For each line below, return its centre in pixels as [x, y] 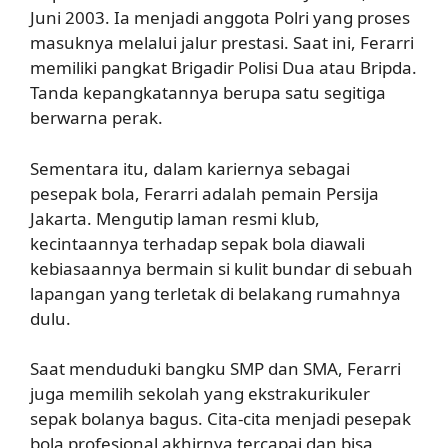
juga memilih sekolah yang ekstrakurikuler [200, 393]
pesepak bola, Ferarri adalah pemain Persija [204, 193]
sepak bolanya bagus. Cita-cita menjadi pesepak [220, 418]
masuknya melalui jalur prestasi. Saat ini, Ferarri [222, 42]
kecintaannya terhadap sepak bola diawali [197, 243]
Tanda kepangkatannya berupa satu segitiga [208, 92]
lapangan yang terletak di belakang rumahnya [215, 293]
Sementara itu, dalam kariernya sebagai [190, 168]
